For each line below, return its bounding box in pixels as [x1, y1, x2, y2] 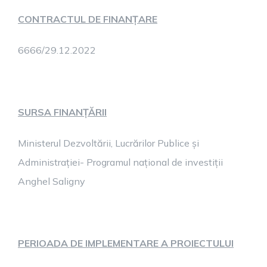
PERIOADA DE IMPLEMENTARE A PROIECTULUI [18, 237, 234, 249]
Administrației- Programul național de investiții [18, 156, 223, 168]
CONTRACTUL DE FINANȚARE [18, 13, 157, 25]
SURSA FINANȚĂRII [18, 106, 107, 118]
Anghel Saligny [18, 175, 85, 187]
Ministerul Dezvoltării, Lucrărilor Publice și [18, 137, 199, 149]
